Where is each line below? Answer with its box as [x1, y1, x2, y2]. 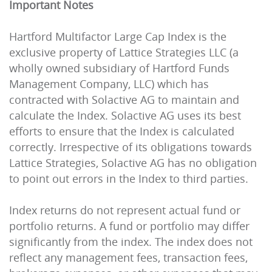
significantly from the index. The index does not [9, 234, 253, 249]
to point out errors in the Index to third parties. [9, 171, 248, 186]
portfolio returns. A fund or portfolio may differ [9, 219, 250, 233]
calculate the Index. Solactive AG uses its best [9, 108, 241, 123]
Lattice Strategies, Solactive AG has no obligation [9, 155, 257, 170]
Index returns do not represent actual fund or [9, 203, 240, 217]
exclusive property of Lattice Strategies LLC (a [9, 45, 239, 59]
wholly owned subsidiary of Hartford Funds [9, 61, 229, 75]
